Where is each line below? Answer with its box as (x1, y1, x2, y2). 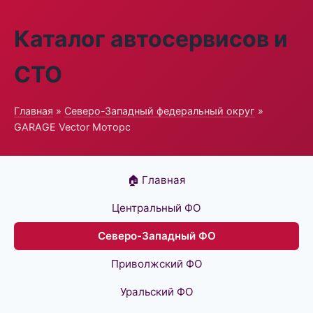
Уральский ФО (119, 285, 194, 298)
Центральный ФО (112, 201, 201, 214)
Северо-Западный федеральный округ (64, 105, 255, 117)
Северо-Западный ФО (97, 229, 216, 242)
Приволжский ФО (110, 257, 203, 270)
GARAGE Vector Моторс (14, 121, 131, 133)
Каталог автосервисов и (14, 25, 288, 52)
